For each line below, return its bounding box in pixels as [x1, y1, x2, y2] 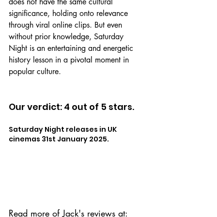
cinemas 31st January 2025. [9, 134, 109, 144]
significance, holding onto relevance [9, 8, 130, 18]
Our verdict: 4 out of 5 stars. [9, 100, 134, 113]
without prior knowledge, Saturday [9, 31, 126, 42]
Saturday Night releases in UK [9, 124, 118, 134]
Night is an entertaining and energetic [9, 43, 136, 53]
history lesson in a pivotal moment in [9, 54, 131, 65]
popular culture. [9, 66, 61, 77]
